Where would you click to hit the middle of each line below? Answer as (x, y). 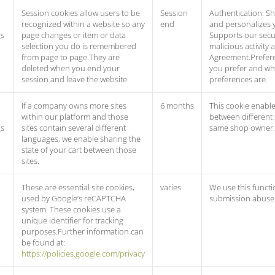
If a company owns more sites (74, 106)
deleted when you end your (71, 68)
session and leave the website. (75, 79)
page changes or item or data (74, 35)
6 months (177, 106)
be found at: (43, 242)
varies (171, 187)
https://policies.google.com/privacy (83, 254)
